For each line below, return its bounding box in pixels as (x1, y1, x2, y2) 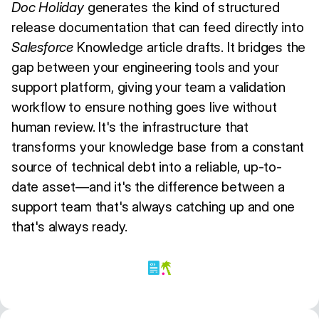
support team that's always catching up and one (11, 197, 296, 215)
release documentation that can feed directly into (11, 18, 304, 36)
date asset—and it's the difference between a (11, 177, 285, 195)
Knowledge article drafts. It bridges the (73, 38, 306, 56)
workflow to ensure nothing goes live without (11, 98, 277, 115)
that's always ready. (11, 217, 128, 235)
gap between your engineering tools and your (11, 58, 279, 75)
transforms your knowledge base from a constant (11, 137, 305, 155)
